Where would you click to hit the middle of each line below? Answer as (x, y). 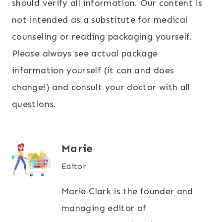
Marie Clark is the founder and (127, 192)
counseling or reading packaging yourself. (102, 37)
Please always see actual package (85, 54)
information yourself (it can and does (93, 71)
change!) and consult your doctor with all (101, 87)
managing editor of (104, 208)
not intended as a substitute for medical (100, 20)
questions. (34, 104)
